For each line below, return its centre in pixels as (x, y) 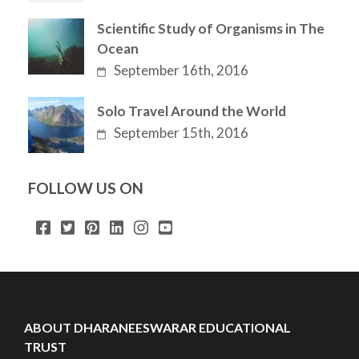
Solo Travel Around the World (192, 111)
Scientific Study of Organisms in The (211, 28)
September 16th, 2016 (182, 70)
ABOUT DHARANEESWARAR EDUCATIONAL (157, 327)
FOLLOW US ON (86, 188)
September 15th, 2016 (182, 132)
